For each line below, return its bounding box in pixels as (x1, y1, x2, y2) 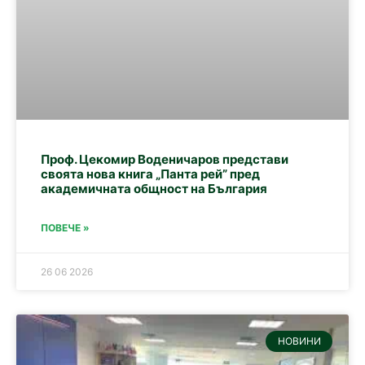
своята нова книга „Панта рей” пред (41, 165, 260, 182)
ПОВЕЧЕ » (41, 221, 90, 234)
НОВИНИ (277, 334, 321, 347)
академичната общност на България (41, 180, 267, 196)
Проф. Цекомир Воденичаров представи (41, 151, 288, 167)
